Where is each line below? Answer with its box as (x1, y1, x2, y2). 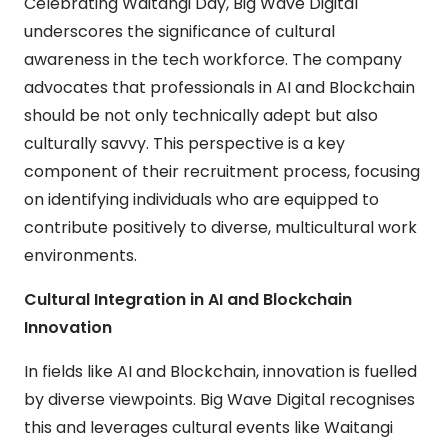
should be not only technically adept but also (24, 104, 378, 127)
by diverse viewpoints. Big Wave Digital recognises (24, 388, 415, 411)
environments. (24, 244, 137, 267)
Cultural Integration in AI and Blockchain (24, 288, 352, 311)
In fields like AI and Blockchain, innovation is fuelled (24, 360, 417, 383)
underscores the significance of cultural (24, 20, 335, 43)
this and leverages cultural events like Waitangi (24, 416, 393, 439)
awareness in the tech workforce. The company (24, 48, 402, 71)
